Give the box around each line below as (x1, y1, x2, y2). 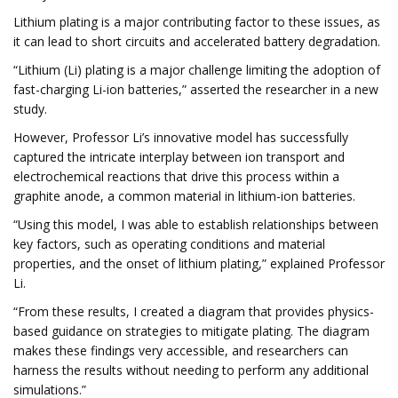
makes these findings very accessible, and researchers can (13, 342, 348, 359)
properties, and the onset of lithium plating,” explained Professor (13, 255, 385, 272)
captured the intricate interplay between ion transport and (13, 148, 345, 165)
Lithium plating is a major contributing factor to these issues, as (13, 13, 380, 30)
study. (13, 100, 47, 117)
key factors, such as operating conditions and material (13, 235, 325, 252)
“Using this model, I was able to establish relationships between (13, 216, 378, 233)
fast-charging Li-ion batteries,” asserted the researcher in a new (13, 81, 378, 98)
